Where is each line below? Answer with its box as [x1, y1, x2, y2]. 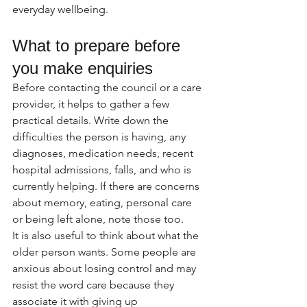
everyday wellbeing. [12, 3, 108, 16]
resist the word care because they [12, 278, 177, 291]
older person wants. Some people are [12, 245, 199, 258]
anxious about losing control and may [12, 262, 199, 275]
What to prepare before [12, 36, 185, 55]
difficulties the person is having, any [12, 130, 188, 143]
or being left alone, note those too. [12, 212, 184, 225]
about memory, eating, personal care [12, 196, 195, 209]
